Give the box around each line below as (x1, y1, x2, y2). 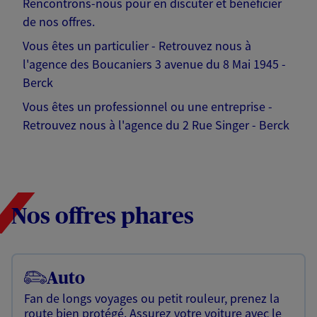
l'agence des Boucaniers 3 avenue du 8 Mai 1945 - (23, 56, 286, 73)
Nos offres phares (11, 205, 194, 229)
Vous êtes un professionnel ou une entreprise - (23, 98, 272, 115)
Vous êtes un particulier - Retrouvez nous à (23, 38, 251, 54)
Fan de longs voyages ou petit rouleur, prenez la (24, 290, 279, 307)
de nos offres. (23, 13, 95, 30)
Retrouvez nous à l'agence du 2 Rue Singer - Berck (23, 117, 289, 134)
